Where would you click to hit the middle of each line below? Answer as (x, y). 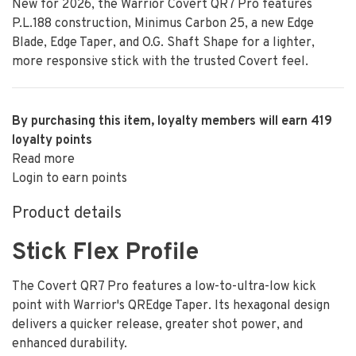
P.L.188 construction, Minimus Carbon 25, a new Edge (163, 24)
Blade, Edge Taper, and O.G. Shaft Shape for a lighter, (163, 43)
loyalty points (52, 141)
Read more (43, 160)
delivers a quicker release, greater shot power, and (157, 325)
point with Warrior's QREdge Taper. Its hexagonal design (171, 306)
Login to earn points (70, 179)
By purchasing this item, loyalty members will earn (161, 122)
